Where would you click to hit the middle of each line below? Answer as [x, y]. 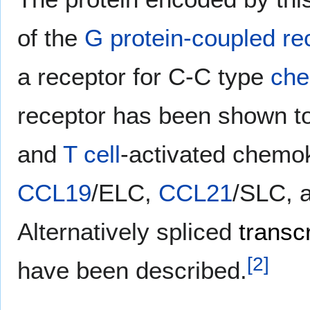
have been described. [132, 271]
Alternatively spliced [128, 232]
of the [51, 38]
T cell [92, 154]
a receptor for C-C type [144, 77]
